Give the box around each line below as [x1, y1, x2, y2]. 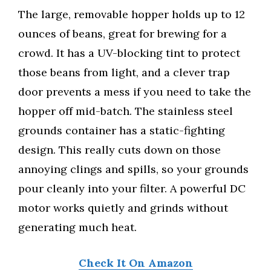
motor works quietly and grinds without [18, 201, 228, 215]
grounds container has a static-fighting [18, 123, 225, 138]
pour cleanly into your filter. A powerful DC [18, 181, 246, 196]
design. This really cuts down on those [18, 143, 221, 157]
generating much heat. [18, 220, 137, 235]
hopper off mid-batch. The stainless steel [18, 104, 233, 119]
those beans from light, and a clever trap [18, 65, 230, 80]
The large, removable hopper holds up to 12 [18, 7, 245, 22]
